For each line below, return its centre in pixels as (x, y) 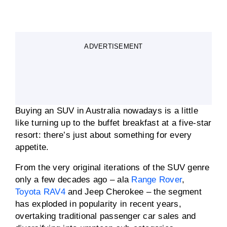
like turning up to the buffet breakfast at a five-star (113, 123)
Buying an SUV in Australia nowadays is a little (107, 111)
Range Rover (157, 180)
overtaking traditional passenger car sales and (106, 216)
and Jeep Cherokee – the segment (133, 192)
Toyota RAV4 (40, 192)
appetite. (32, 147)
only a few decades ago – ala (73, 180)
